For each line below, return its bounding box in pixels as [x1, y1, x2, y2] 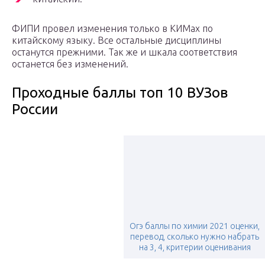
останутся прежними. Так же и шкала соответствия [12, 47, 237, 58]
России [12, 101, 58, 118]
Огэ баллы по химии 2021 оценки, [130, 221, 260, 231]
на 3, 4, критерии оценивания [138, 243, 251, 253]
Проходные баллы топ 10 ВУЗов [12, 85, 228, 101]
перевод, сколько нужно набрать [130, 232, 259, 242]
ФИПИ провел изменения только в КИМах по [12, 23, 213, 34]
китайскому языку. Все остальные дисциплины [12, 35, 221, 46]
